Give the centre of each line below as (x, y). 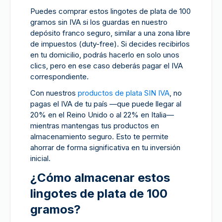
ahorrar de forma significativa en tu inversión (105, 147)
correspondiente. (59, 77)
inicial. (40, 158)
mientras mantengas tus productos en (95, 126)
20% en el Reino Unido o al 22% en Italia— (102, 115)
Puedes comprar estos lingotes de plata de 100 (111, 11)
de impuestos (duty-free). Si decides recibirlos (110, 44)
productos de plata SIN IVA (124, 93)
